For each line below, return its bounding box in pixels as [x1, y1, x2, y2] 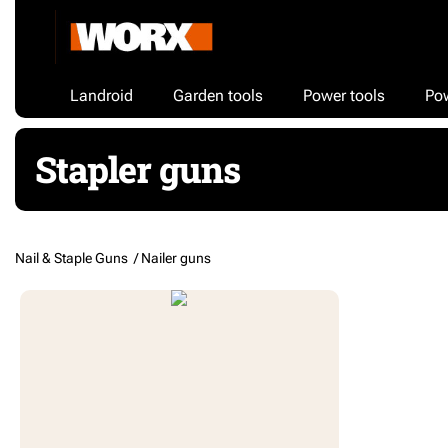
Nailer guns [141, 250, 211, 266]
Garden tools [173, 85, 263, 105]
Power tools [303, 85, 385, 105]
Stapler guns [35, 145, 240, 193]
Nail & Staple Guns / [15, 250, 141, 266]
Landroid [70, 85, 133, 105]
